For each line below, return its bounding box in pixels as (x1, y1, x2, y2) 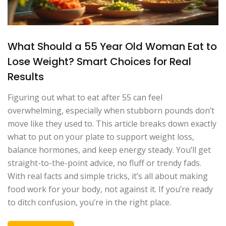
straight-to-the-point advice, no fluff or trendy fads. (8, 157, 201, 168)
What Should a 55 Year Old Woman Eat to (8, 39, 217, 53)
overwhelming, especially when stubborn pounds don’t (8, 104, 214, 116)
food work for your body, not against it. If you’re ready (8, 183, 213, 195)
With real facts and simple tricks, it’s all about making (8, 170, 208, 182)
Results (8, 69, 44, 84)
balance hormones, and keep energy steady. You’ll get (8, 144, 211, 155)
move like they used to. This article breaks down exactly (8, 118, 216, 129)
